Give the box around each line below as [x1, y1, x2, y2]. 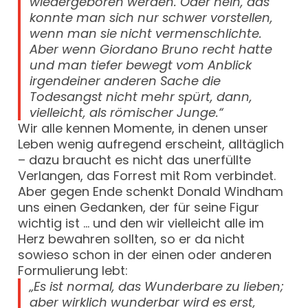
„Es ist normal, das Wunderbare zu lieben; [30, 278, 285, 296]
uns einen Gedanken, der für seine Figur [18, 199, 260, 217]
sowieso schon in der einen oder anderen [18, 246, 272, 264]
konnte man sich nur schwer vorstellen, [30, 9, 274, 27]
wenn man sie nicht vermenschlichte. [30, 25, 263, 43]
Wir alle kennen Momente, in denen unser [18, 120, 269, 137]
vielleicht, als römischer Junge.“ [30, 104, 224, 122]
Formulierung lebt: [18, 262, 129, 280]
